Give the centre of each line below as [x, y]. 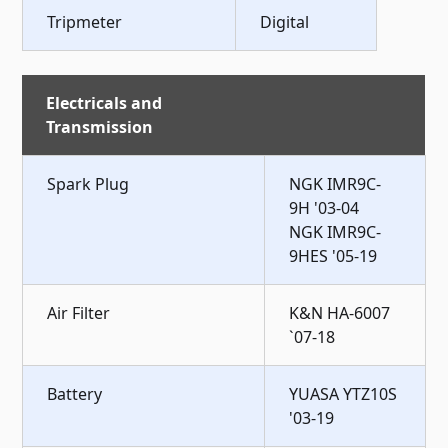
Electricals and [104, 102]
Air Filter [79, 312]
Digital [285, 21]
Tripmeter [85, 21]
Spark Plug [88, 183]
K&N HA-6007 [340, 312]
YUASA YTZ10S [343, 393]
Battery [75, 393]
